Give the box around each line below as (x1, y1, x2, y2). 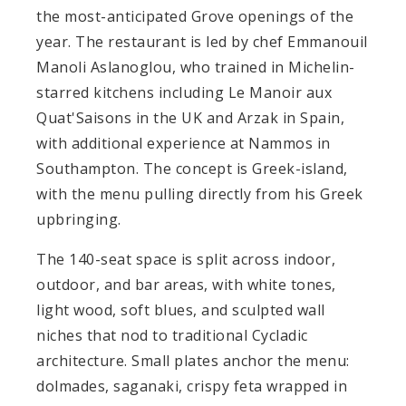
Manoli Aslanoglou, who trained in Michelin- (36, 57, 355, 78)
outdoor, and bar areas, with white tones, (36, 275, 336, 295)
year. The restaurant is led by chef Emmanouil (36, 32, 368, 53)
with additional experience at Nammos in (36, 133, 331, 154)
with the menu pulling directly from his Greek (36, 184, 363, 205)
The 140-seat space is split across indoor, (36, 249, 335, 270)
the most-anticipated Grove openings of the (36, 6, 353, 27)
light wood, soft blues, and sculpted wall (36, 300, 325, 321)
